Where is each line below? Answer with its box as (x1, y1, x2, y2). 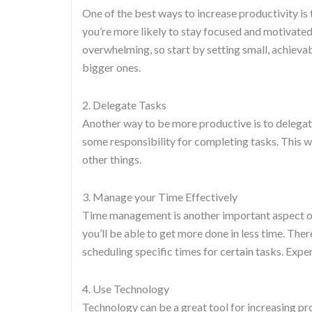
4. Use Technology (82, 282, 169, 295)
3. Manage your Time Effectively (82, 190, 237, 203)
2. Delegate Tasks (82, 98, 166, 111)
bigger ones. (82, 61, 141, 74)
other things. (82, 153, 141, 166)
